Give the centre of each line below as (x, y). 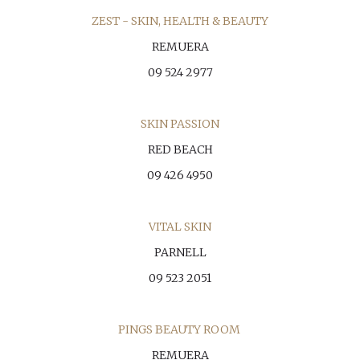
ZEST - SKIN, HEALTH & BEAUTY (180, 21)
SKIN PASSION (180, 124)
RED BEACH (180, 149)
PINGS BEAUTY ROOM (179, 329)
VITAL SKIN (180, 227)
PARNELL (180, 252)
